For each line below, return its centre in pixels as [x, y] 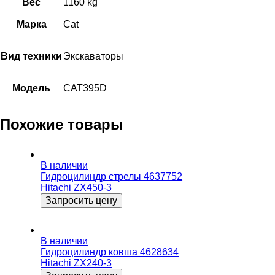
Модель [31, 88]
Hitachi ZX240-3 [76, 263]
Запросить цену [82, 201]
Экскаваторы [93, 56]
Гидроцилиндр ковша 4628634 [110, 252]
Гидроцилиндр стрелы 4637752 [112, 177]
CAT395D [85, 88]
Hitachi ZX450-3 [76, 188]
